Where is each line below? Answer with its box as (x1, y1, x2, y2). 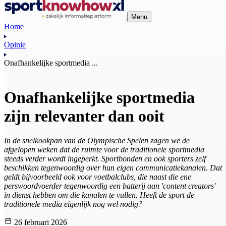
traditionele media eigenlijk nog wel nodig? (4, 200, 142, 209)
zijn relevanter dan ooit (4, 106, 164, 125)
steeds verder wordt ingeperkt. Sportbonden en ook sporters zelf (4, 154, 206, 163)
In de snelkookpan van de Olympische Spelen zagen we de (4, 136, 190, 145)
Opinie (4, 40, 26, 49)
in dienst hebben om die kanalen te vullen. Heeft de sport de (4, 191, 194, 200)
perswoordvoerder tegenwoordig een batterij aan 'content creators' (4, 182, 215, 191)
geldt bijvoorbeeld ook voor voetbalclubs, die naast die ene (4, 173, 191, 182)
